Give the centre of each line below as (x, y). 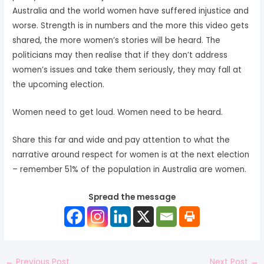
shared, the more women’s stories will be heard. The (117, 41)
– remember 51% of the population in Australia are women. (130, 170)
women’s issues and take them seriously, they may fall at (127, 70)
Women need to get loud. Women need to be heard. (118, 113)
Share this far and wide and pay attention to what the (121, 140)
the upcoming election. (59, 85)
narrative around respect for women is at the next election (131, 155)
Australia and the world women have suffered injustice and (131, 11)
